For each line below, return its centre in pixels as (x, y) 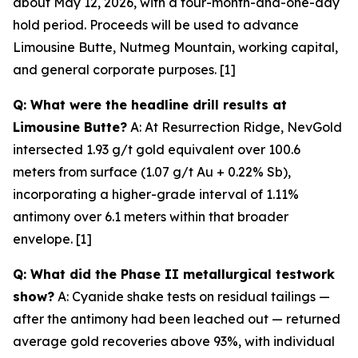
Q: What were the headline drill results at (150, 104)
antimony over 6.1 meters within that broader (151, 216)
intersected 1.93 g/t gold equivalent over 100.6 (157, 149)
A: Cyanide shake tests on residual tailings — (192, 296)
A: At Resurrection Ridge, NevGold (235, 127)
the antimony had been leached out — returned (192, 318)
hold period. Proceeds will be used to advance (156, 24)
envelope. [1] (52, 239)
